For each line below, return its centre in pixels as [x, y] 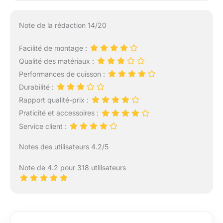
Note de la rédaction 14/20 [62, 25]
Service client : [44, 126]
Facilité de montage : [54, 48]
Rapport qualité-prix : [55, 100]
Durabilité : [37, 87]
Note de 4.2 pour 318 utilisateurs [72, 167]
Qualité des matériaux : [57, 61]
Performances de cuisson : [63, 74]
